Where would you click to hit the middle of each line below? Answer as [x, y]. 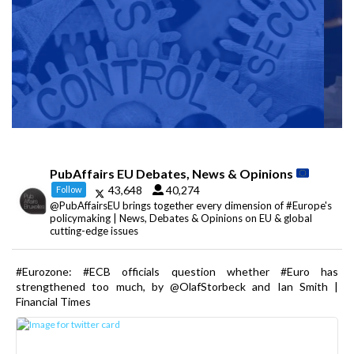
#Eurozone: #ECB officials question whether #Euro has [177, 271]
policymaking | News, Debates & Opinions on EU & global [181, 218]
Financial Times [53, 301]
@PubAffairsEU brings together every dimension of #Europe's [190, 205]
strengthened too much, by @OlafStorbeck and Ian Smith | [177, 286]
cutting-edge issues [94, 230]
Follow [68, 189]
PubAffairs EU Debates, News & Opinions [172, 173]
